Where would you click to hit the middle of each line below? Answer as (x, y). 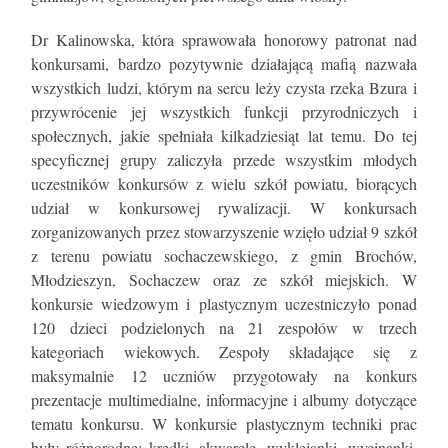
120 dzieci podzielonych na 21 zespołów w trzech (224, 327)
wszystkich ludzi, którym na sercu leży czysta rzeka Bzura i (224, 87)
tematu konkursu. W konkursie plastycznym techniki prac (224, 423)
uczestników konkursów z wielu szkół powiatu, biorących (224, 183)
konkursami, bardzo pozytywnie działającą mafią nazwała (224, 63)
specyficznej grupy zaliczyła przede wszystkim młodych (224, 159)
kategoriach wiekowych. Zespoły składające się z (224, 351)
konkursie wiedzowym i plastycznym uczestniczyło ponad (224, 303)
